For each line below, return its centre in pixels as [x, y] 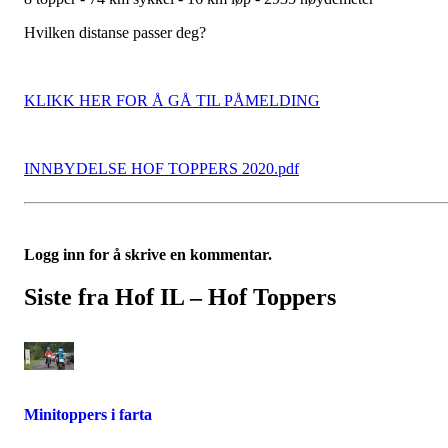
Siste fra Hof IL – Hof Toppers [180, 297]
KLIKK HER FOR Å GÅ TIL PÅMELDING [172, 101]
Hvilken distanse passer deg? [115, 33]
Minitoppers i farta [88, 415]
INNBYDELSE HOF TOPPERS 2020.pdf [161, 169]
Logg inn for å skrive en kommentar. [148, 255]
